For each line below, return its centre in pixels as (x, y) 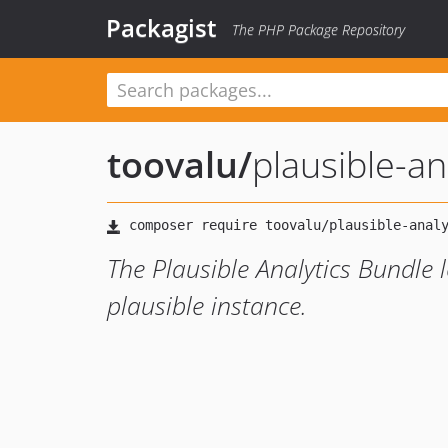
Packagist (161, 27)
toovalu (172, 164)
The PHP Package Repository (318, 29)
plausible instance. (207, 305)
